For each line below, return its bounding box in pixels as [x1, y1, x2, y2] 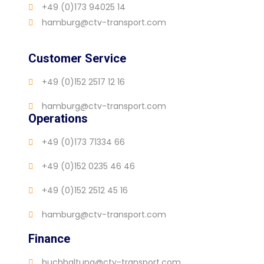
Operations [28, 111, 88, 126]
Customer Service [28, 51, 126, 66]
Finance [28, 232, 70, 246]
